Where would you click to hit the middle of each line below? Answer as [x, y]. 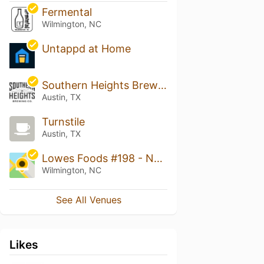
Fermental [67, 12]
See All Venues [88, 199]
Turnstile [63, 122]
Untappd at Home [86, 49]
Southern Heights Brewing [162, 85]
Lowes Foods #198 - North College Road [158, 158]
